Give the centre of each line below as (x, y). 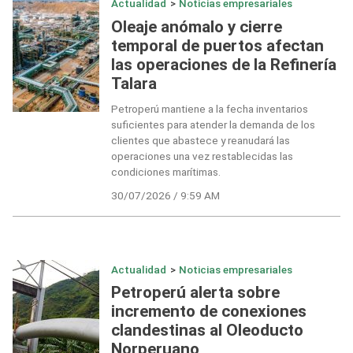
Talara (134, 83)
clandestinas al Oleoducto (207, 331)
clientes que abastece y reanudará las (200, 140)
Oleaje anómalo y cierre (196, 26)
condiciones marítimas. (165, 171)
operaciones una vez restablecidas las (202, 156)
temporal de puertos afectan (217, 45)
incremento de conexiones (208, 312)
